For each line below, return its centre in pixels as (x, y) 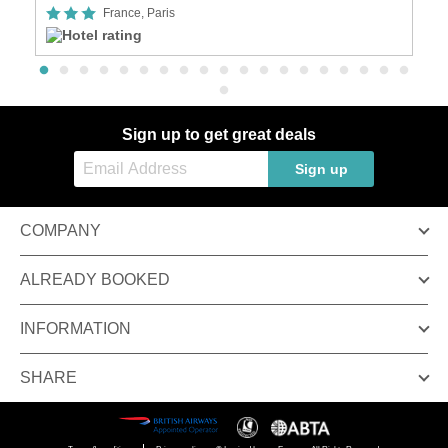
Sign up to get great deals (219, 134)
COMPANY (60, 230)
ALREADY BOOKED (95, 279)
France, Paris (139, 12)
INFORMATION (75, 328)
